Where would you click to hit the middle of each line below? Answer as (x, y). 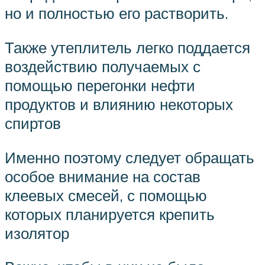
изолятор (37, 233)
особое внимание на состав (103, 176)
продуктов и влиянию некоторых (119, 104)
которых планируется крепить (110, 214)
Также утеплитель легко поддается (127, 48)
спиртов (33, 123)
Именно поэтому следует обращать (130, 157)
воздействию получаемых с (103, 67)
